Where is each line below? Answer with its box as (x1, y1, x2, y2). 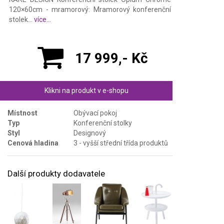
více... (34, 15, 51, 23)
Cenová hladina (7, 138, 58, 147)
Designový (73, 128, 106, 137)
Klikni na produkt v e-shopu (44, 86, 128, 94)
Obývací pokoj (73, 108, 117, 117)
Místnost (7, 108, 37, 117)
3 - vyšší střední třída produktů (73, 138, 168, 147)
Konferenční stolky (73, 118, 132, 127)
